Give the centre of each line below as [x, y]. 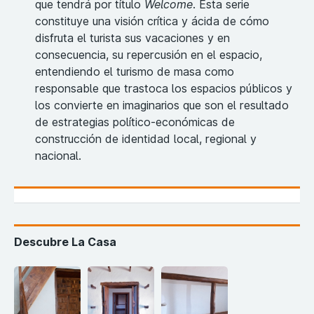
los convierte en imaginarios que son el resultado [162, 105]
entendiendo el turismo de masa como [135, 72]
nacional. [58, 156]
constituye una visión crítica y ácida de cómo [152, 21]
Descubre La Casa [65, 242]
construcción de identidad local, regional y [146, 139]
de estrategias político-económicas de [135, 122]
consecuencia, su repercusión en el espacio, [149, 55]
